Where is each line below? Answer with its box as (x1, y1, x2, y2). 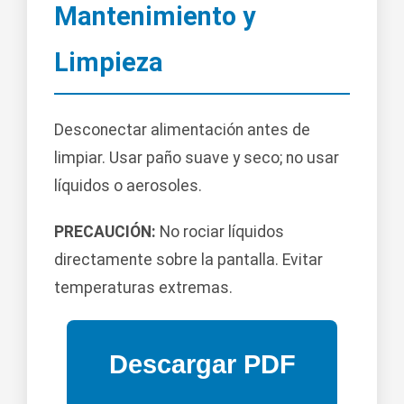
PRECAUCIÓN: (54, 222, 156, 241)
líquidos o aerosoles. (54, 176, 202, 195)
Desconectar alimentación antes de (54, 120, 310, 139)
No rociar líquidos (156, 222, 284, 241)
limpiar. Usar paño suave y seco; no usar (54, 148, 339, 167)
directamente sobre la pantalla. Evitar (54, 250, 323, 269)
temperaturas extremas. (54, 278, 233, 297)
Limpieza (54, 46, 163, 78)
